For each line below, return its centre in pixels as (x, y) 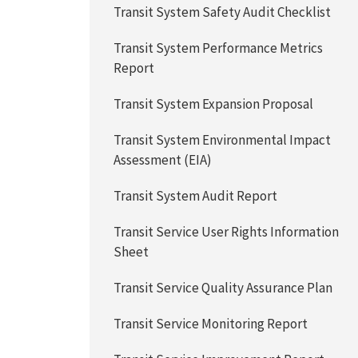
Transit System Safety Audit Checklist (223, 12)
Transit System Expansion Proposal (214, 104)
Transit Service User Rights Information (227, 232)
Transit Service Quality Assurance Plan (223, 288)
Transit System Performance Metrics (219, 48)
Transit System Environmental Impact (223, 140)
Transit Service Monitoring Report (211, 324)
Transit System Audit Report (196, 196)
